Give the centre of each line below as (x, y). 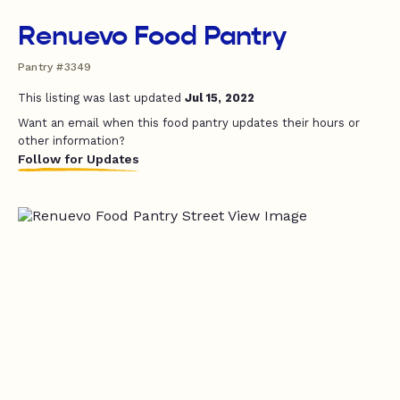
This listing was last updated (101, 98)
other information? (71, 141)
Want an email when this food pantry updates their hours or (189, 123)
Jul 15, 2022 (220, 98)
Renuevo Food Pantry (153, 36)
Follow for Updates (79, 159)
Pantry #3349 (55, 67)
